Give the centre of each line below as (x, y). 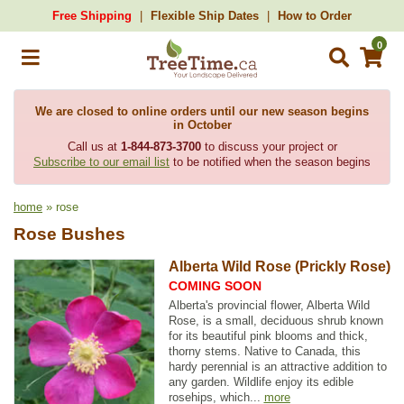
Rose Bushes (69, 234)
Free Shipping (92, 16)
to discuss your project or (269, 147)
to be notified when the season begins (270, 162)
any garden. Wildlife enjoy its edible (261, 382)
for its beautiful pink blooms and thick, (268, 336)
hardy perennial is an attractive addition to (277, 367)
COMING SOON (215, 286)
